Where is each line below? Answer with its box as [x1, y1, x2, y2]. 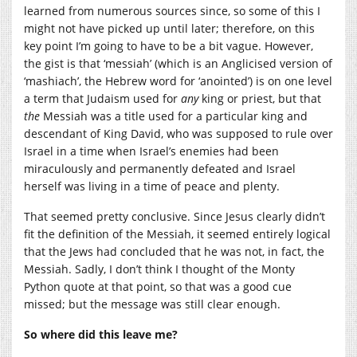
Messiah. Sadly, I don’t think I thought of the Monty [24, 261, 295, 277]
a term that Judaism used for [24, 90, 181, 106]
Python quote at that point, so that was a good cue [24, 278, 292, 294]
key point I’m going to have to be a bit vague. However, [24, 37, 313, 53]
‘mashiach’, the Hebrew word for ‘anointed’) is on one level [24, 73, 332, 88]
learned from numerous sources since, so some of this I [24, 2, 320, 18]
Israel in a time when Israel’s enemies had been [24, 143, 279, 159]
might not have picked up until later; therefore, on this [24, 20, 315, 36]
